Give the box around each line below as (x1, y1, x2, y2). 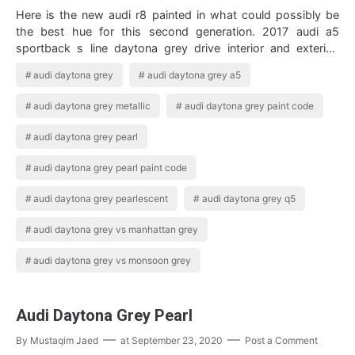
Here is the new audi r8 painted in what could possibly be (16, 8, 339, 22)
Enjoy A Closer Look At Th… (16, 58, 166, 72)
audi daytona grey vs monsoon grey (33, 254, 192, 267)
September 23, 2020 (132, 334, 223, 347)
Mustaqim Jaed (30, 334, 98, 347)
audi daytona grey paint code (184, 100, 314, 113)
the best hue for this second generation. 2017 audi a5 (16, 25, 339, 39)
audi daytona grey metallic (33, 100, 151, 113)
